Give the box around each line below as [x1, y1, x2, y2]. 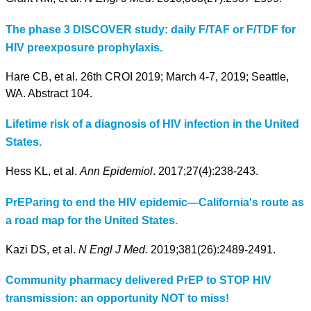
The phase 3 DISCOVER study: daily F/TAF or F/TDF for [6, 23, 296, 35]
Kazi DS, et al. [6, 243, 78, 255]
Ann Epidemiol [80, 165, 153, 178]
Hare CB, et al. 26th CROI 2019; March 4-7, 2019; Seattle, [6, 70, 289, 83]
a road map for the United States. [6, 214, 178, 226]
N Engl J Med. [78, 243, 151, 255]
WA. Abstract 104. [6, 87, 92, 99]
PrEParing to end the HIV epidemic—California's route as [6, 196, 304, 208]
